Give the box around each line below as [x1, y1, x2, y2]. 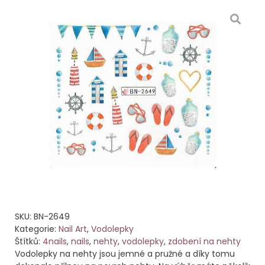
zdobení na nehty [168, 235, 241, 247]
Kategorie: [15, 222, 59, 235]
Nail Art [59, 222, 87, 235]
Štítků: [15, 235, 43, 247]
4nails [43, 235, 67, 247]
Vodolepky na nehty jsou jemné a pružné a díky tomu [15, 247, 235, 260]
